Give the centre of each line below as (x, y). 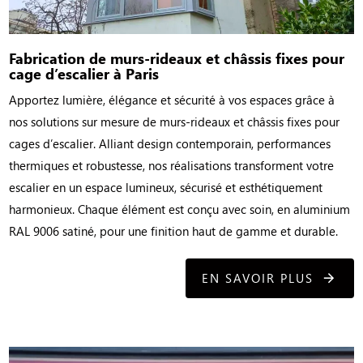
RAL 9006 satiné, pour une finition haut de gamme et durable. (174, 231)
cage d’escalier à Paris (84, 73)
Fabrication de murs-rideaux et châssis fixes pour (177, 58)
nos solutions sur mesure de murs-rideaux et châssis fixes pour (175, 121)
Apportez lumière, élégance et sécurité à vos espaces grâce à (172, 99)
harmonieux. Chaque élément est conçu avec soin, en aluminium (180, 209)
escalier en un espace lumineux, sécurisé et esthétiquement (166, 187)
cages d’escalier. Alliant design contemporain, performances (170, 143)
